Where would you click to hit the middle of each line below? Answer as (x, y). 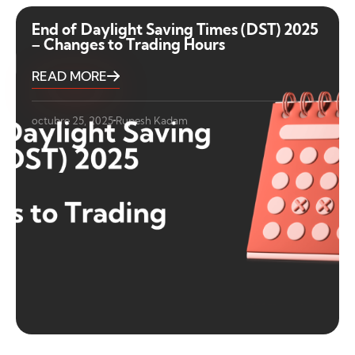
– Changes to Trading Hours (128, 44)
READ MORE (69, 76)
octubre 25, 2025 (73, 120)
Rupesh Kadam (152, 120)
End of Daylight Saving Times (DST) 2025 (175, 29)
